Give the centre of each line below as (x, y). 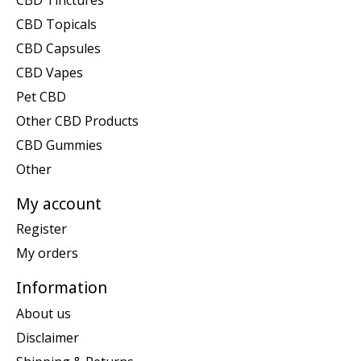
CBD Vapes (50, 72)
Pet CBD (41, 96)
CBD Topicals (56, 24)
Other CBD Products (77, 120)
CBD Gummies (59, 145)
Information (62, 288)
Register (41, 229)
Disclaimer (48, 337)
